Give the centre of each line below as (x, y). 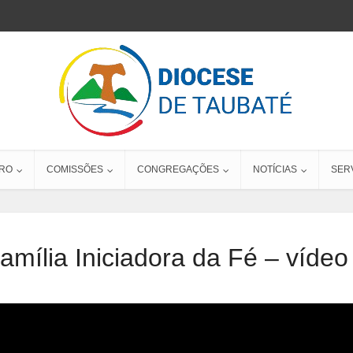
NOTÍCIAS (275, 169)
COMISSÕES (75, 169)
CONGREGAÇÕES (178, 169)
